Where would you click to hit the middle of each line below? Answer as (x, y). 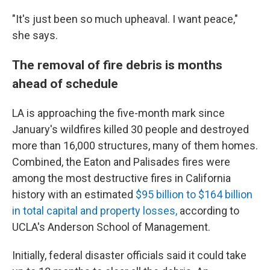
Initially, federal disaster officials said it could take (129, 255)
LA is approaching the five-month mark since (118, 113)
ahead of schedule (65, 83)
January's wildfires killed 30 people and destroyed (130, 129)
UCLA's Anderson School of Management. (111, 227)
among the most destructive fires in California (121, 178)
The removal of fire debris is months (117, 65)
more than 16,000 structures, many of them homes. (135, 146)
